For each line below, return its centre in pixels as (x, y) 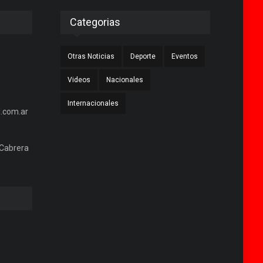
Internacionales (93, 103)
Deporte (143, 56)
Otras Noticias (91, 56)
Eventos (185, 56)
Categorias (95, 22)
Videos (79, 80)
